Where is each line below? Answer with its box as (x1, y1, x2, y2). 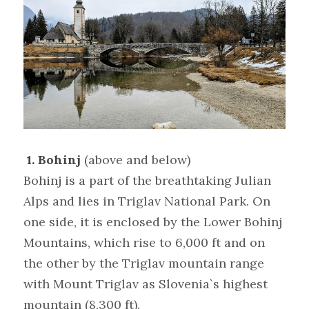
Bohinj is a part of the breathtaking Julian (23, 172, 271, 189)
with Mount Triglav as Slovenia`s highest (23, 276, 268, 292)
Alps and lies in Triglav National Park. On (23, 193, 270, 210)
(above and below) (84, 152, 190, 168)
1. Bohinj (27, 152, 81, 168)
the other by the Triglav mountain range (23, 255, 264, 272)
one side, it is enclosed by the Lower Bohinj (23, 214, 282, 230)
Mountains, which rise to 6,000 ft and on (23, 235, 265, 251)
